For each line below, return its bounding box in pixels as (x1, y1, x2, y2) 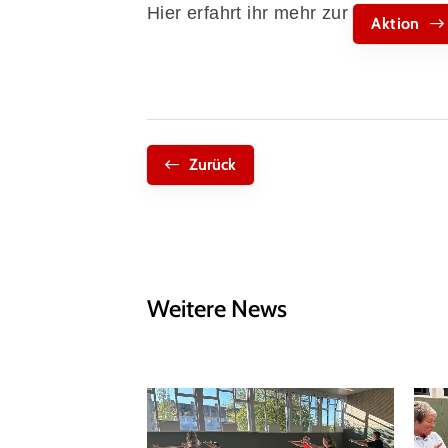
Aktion (371, 12, 420, 32)
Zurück (189, 153, 236, 173)
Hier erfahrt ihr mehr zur (147, 2, 354, 23)
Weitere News (147, 292, 287, 322)
